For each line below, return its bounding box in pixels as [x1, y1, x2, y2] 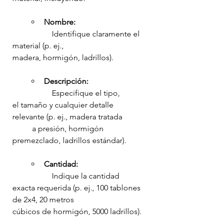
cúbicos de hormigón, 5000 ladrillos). [12, 207, 142, 217]
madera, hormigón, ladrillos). [12, 53, 113, 63]
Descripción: [44, 76, 88, 86]
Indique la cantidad [12, 171, 52, 181]
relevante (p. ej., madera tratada [12, 112, 124, 122]
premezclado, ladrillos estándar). [12, 136, 126, 146]
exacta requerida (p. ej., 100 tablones [12, 183, 143, 193]
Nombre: [44, 17, 75, 27]
